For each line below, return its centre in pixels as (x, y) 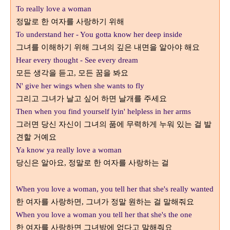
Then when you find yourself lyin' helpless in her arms (103, 111)
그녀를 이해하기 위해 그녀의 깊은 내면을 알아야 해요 (108, 47)
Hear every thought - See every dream (77, 60)
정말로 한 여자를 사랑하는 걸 (119, 163)
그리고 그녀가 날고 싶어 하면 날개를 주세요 (91, 99)
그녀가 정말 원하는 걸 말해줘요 (140, 202)
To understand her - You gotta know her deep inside (99, 34)
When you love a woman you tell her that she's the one (104, 215)
